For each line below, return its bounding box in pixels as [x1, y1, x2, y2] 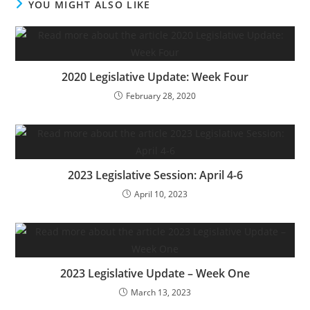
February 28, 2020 [126, 90, 196, 102]
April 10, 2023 [134, 188, 188, 200]
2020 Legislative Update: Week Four [62, 69, 248, 84]
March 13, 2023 [131, 286, 191, 298]
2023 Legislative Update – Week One [60, 266, 250, 281]
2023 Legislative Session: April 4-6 [67, 167, 243, 183]
